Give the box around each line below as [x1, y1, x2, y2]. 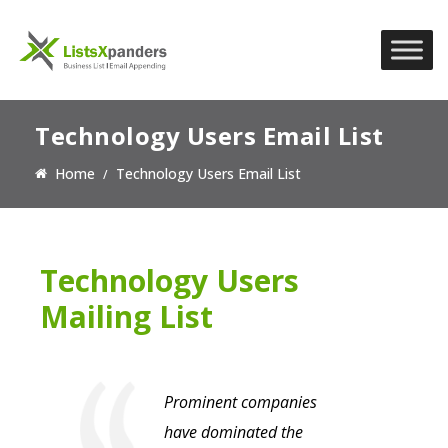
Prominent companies [164, 391, 317, 414]
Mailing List [40, 296, 213, 338]
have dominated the [164, 421, 303, 444]
